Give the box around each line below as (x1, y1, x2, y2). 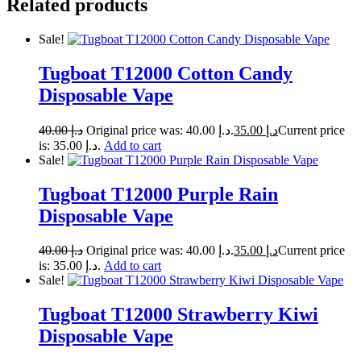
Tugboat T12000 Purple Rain (39, 183, 278, 205)
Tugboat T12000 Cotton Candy (39, 62, 293, 84)
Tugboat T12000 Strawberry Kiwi (39, 304, 318, 326)
